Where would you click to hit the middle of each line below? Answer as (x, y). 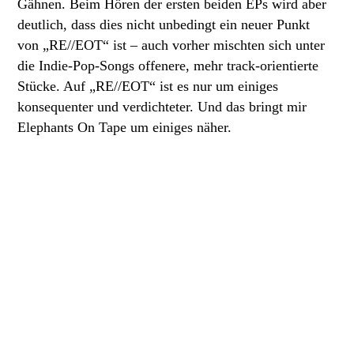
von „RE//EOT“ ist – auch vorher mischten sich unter (171, 45)
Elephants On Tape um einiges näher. (124, 127)
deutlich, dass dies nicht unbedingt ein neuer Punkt (164, 24)
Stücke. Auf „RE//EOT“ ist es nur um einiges (148, 86)
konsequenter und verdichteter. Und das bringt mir (162, 106)
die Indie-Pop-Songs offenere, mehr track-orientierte (168, 65)
